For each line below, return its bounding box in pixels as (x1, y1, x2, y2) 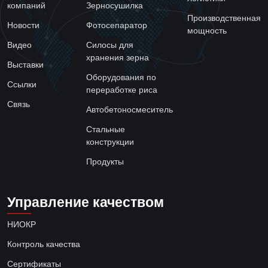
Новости (7, 20, 39, 30)
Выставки (7, 60, 44, 69)
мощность (187, 26, 227, 35)
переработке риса (86, 85, 157, 95)
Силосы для (86, 40, 133, 50)
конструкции (86, 137, 134, 147)
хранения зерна (86, 53, 149, 62)
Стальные (86, 124, 125, 134)
